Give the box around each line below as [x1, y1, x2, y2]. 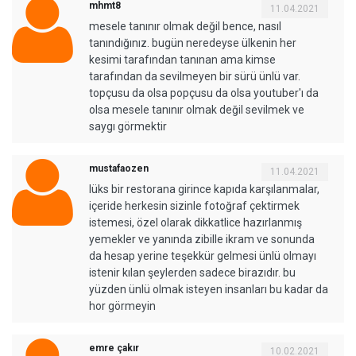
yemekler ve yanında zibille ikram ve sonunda [89, 233, 315, 246]
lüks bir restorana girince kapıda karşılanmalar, [89, 183, 319, 196]
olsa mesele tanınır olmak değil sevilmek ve [89, 103, 304, 117]
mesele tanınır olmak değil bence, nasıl [89, 20, 281, 33]
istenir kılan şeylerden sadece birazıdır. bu [89, 266, 296, 280]
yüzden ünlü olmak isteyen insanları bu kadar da [89, 283, 328, 296]
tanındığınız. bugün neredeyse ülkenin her [89, 37, 296, 50]
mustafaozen [89, 163, 149, 175]
